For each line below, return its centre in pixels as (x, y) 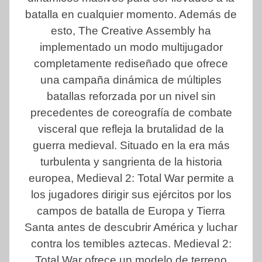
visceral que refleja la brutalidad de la (131, 129)
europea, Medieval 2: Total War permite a (131, 178)
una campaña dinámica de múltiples (131, 80)
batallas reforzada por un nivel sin (131, 96)
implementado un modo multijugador (131, 47)
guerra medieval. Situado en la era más (131, 146)
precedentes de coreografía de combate (131, 113)
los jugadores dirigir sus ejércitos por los (131, 195)
